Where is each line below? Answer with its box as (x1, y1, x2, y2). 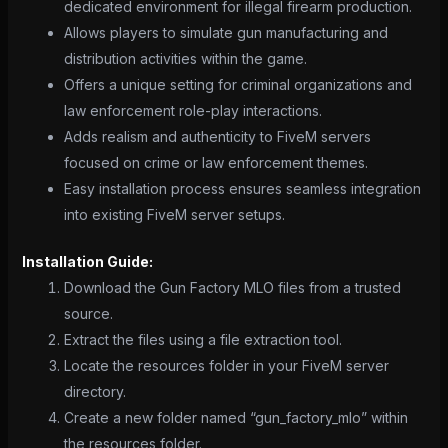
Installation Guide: (21, 252, 153, 270)
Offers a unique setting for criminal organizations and (63, 75, 412, 93)
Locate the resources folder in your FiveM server (63, 356, 389, 374)
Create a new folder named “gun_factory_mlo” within (63, 408, 408, 426)
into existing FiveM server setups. (63, 205, 285, 223)
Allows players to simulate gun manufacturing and (63, 23, 388, 41)
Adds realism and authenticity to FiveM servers (63, 127, 371, 145)
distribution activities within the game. (63, 49, 307, 67)
